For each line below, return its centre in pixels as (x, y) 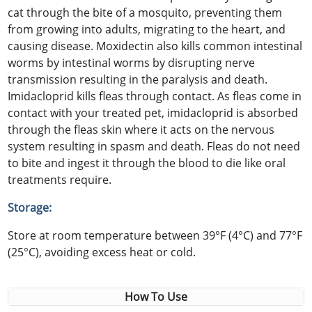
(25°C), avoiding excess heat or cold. (102, 252)
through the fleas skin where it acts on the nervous (141, 129)
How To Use (156, 296)
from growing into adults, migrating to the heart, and (147, 29)
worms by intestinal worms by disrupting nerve (132, 62)
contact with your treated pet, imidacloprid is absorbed (153, 112)
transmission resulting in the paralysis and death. (138, 79)
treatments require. (60, 179)
